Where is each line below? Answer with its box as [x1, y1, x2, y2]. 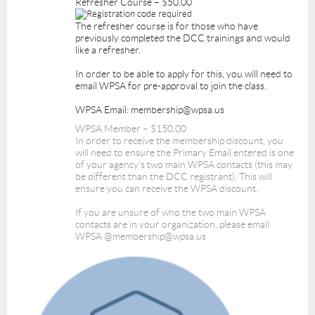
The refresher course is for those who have [75, 20, 258, 32]
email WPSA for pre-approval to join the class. [75, 80, 266, 92]
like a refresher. [75, 44, 141, 56]
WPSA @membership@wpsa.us [75, 231, 206, 243]
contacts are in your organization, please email [75, 219, 269, 231]
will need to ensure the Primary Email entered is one [75, 147, 294, 159]
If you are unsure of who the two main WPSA [75, 207, 266, 219]
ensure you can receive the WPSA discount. [75, 183, 258, 195]
